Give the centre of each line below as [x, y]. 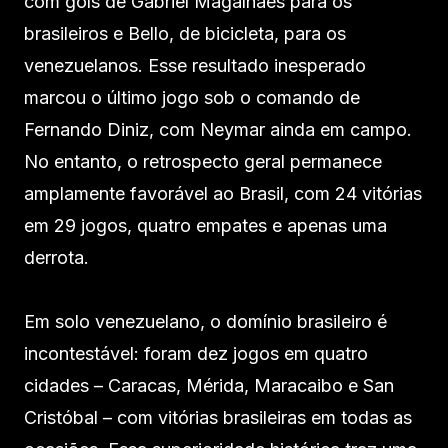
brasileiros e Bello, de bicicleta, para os [185, 33]
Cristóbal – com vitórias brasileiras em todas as [218, 417]
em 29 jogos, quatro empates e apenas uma [205, 225]
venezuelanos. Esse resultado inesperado [195, 65]
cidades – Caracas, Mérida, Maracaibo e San [209, 385]
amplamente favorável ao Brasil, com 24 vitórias [223, 193]
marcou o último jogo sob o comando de [192, 97]
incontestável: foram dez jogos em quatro [196, 353]
